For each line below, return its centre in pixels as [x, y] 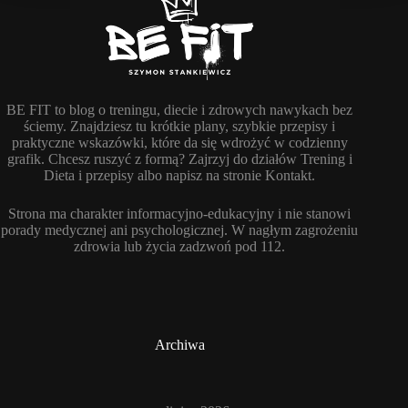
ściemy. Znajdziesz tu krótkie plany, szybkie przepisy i [180, 127]
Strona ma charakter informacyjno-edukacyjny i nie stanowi [180, 214]
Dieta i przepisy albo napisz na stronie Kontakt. [180, 176]
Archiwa [179, 345]
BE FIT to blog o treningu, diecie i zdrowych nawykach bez [180, 110]
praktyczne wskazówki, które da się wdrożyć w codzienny [179, 143]
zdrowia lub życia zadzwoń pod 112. [180, 247]
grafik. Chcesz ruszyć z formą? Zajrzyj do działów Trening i [179, 159]
